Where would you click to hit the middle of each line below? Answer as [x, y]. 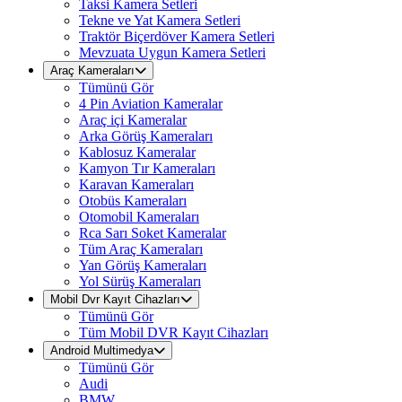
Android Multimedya [102, 350]
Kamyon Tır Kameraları [147, 168]
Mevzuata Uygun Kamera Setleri [172, 52]
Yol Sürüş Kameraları [140, 281]
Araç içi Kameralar [133, 120]
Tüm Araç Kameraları [141, 249]
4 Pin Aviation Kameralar [151, 104]
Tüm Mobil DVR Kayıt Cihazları [174, 332]
